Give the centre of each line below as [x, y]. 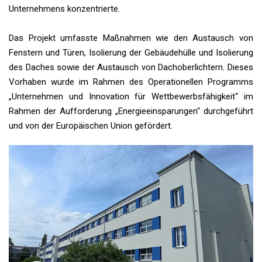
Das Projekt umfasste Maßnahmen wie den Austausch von [131, 38]
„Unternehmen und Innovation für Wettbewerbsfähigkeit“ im [131, 97]
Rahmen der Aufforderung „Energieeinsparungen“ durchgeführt [131, 111]
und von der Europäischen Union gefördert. [91, 126]
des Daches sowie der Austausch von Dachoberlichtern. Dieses [131, 68]
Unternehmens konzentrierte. [64, 9]
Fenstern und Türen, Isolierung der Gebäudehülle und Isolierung [131, 53]
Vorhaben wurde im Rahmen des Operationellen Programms [131, 82]
